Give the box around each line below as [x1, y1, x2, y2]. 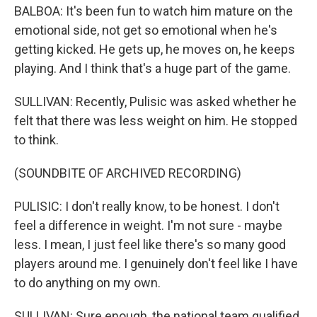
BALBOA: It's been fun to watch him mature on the [14, 4, 293, 18]
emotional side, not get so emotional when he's [14, 23, 277, 38]
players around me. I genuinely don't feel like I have [14, 256, 298, 271]
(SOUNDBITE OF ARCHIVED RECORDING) [14, 166, 241, 180]
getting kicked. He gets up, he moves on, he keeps [14, 42, 295, 57]
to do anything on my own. [14, 275, 161, 290]
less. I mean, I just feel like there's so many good [14, 237, 286, 252]
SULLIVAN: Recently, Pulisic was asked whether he [14, 94, 296, 109]
